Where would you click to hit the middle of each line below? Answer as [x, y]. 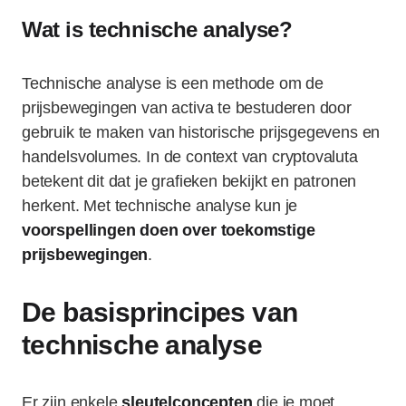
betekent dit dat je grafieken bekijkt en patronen [189, 181]
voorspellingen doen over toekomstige [169, 230]
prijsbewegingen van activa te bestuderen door [187, 108]
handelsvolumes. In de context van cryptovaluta [190, 157]
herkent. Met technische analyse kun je [160, 206]
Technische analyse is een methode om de [173, 83]
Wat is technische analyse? [157, 29]
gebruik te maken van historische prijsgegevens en [201, 132]
